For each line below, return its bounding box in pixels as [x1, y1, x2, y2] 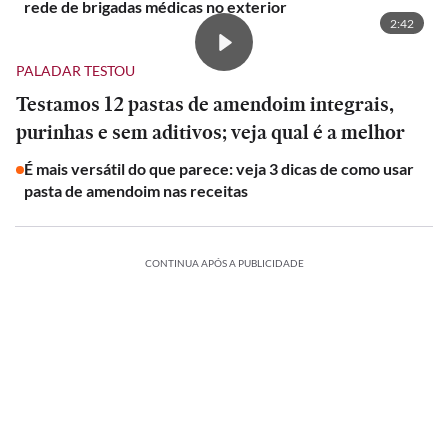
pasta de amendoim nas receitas [24, 181, 248, 200]
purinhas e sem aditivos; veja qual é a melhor [16, 118, 405, 146]
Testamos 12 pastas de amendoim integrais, [16, 90, 394, 118]
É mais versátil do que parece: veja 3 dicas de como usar [24, 159, 414, 178]
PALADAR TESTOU [16, 61, 135, 79]
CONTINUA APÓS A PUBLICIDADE [144, 257, 304, 269]
